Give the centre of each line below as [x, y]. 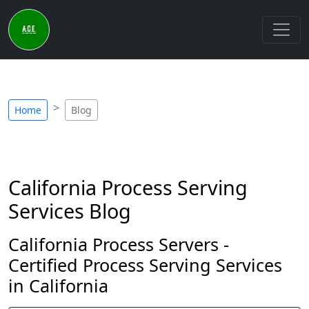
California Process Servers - [119, 244]
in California [58, 286]
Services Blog [70, 211]
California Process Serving [128, 187]
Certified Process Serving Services [145, 265]
